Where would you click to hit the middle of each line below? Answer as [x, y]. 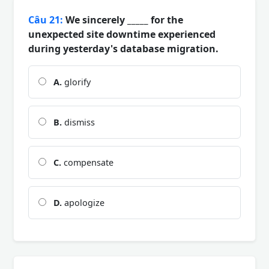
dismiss [78, 122]
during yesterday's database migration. [123, 48]
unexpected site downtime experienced [122, 34]
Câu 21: [46, 20]
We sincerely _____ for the [123, 20]
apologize [83, 202]
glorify [76, 82]
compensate [87, 162]
